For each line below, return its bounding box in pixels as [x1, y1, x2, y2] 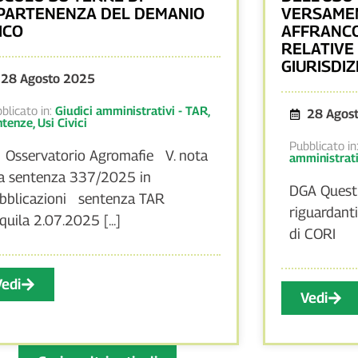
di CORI [288, 225, 336, 242]
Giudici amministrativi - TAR [55, 102, 209, 117]
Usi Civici [38, 114, 88, 129]
